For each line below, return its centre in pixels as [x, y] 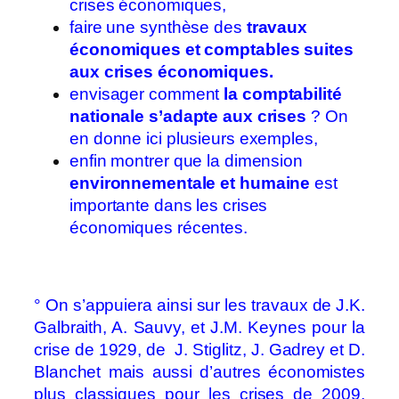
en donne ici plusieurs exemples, [194, 139]
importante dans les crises [169, 206]
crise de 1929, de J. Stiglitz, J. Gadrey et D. [199, 350]
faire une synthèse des [158, 28]
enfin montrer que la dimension [186, 161]
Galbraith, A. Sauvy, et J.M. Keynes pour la [199, 328]
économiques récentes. [159, 228]
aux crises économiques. [171, 72]
